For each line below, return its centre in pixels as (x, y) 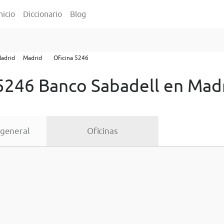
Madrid (32, 58)
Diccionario (42, 14)
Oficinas (102, 131)
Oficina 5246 (71, 58)
